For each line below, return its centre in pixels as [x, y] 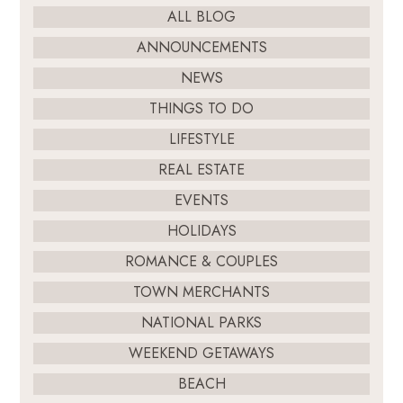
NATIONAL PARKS [201, 322]
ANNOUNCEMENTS [201, 47]
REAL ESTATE [201, 169]
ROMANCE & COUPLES [201, 261]
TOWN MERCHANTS [201, 291]
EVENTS [201, 200]
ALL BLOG [201, 16]
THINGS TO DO [201, 108]
